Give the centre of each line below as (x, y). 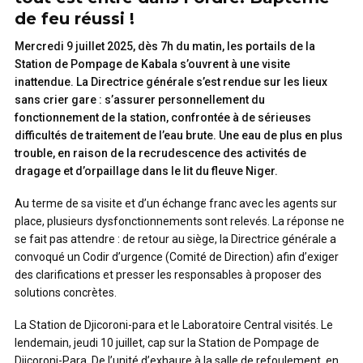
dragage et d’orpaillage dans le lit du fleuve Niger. (146, 171)
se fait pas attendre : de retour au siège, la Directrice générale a (175, 239)
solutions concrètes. (66, 293)
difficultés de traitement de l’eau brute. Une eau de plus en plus (179, 135)
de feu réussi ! (75, 19)
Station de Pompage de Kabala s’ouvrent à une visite (152, 64)
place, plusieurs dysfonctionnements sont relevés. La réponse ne (179, 221)
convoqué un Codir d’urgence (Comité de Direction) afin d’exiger (177, 257)
